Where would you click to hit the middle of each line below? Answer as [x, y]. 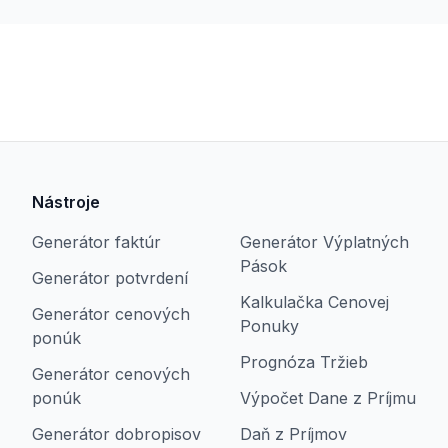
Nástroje [66, 202]
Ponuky [269, 326]
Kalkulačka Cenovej [314, 302]
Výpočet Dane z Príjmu [328, 398]
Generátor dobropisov [116, 434]
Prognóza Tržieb [304, 362]
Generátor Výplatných [324, 242]
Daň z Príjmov [293, 434]
